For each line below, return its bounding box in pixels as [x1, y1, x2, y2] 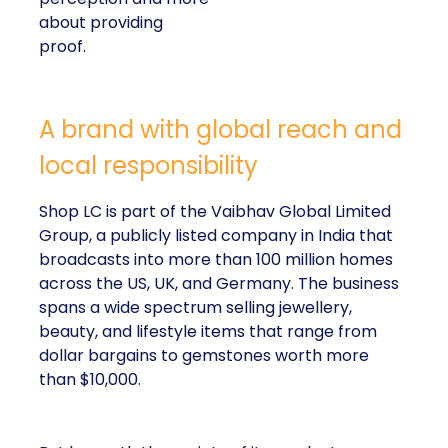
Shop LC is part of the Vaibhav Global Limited [39, 200, 391, 224]
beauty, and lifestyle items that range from [39, 320, 377, 344]
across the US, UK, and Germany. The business [39, 272, 399, 296]
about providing [39, 11, 163, 35]
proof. [39, 35, 86, 59]
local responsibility [39, 149, 258, 183]
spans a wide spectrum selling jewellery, [39, 296, 352, 320]
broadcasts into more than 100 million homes [39, 248, 393, 272]
